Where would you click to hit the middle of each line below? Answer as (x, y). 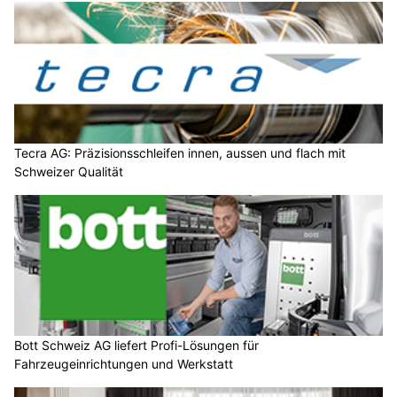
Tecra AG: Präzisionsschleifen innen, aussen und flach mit (180, 152)
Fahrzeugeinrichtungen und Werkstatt (124, 364)
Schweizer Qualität (69, 171)
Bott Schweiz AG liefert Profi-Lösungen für (136, 346)
